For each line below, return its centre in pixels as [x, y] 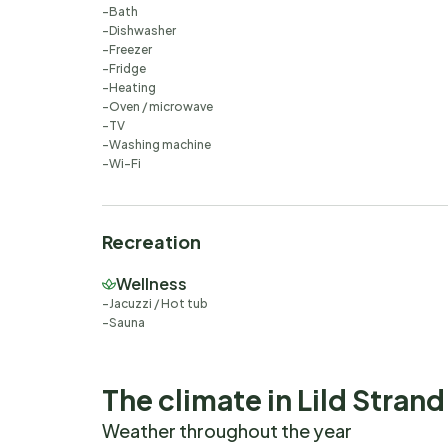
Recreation [151, 242]
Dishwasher [142, 31]
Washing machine [160, 145]
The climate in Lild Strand [273, 400]
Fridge [127, 69]
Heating [132, 88]
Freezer [130, 50]
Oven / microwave [161, 107]
